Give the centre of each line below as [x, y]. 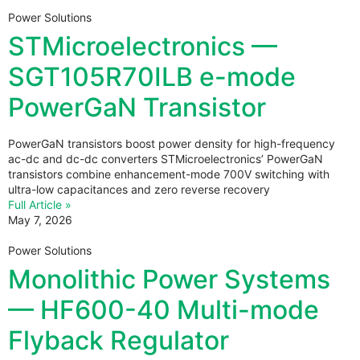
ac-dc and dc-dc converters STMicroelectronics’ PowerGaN [166, 158]
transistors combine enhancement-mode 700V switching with [169, 174]
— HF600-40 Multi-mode [164, 309]
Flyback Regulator [119, 340]
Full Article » [40, 204]
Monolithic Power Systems [169, 279]
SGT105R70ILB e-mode [152, 76]
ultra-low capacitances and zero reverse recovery [139, 189]
